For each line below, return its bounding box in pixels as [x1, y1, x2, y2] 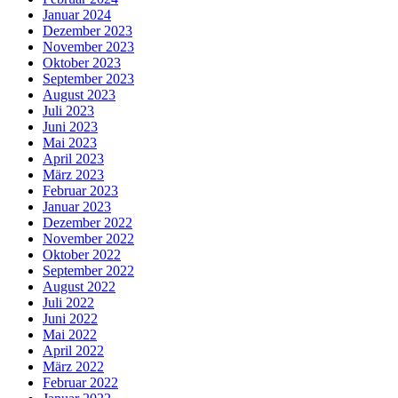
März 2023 [43, 166, 104, 182]
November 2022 [43, 230, 134, 246]
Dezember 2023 [43, 22, 132, 38]
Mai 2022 [43, 326, 97, 342]
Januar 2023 [43, 198, 111, 214]
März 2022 [43, 358, 104, 374]
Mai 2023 [43, 134, 97, 150]
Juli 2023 [43, 102, 94, 118]
